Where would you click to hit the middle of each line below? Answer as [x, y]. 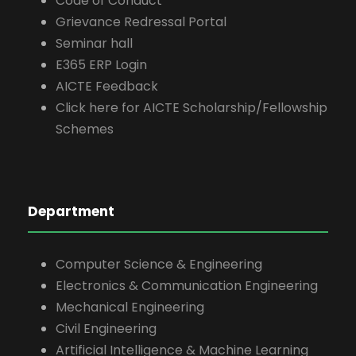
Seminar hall [94, 43]
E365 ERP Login [101, 64]
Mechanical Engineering [130, 307]
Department [71, 211]
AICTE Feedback [107, 86]
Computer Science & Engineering [159, 264]
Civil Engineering [106, 328]
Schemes [85, 129]
